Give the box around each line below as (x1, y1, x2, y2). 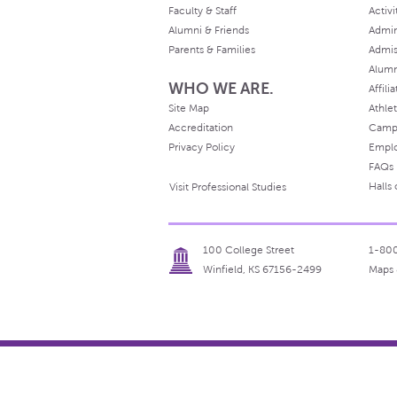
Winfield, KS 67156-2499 (203, 263, 322, 276)
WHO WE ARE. (168, 80, 274, 98)
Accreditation (168, 121, 233, 135)
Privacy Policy (168, 141, 235, 154)
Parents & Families (168, 43, 255, 57)
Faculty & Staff (168, 4, 237, 18)
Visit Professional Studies (169, 181, 286, 194)
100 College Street (203, 244, 294, 257)
